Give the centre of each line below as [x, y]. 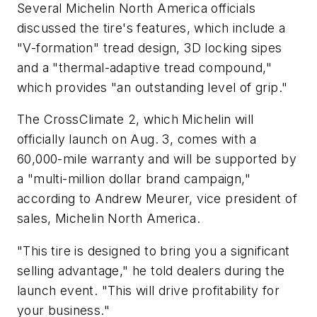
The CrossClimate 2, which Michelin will [136, 120]
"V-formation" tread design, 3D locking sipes [150, 47]
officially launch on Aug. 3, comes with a [137, 139]
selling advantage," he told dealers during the [151, 270]
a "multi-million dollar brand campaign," [134, 179]
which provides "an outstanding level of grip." [152, 87]
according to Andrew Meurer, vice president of [157, 199]
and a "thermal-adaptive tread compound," [144, 67]
